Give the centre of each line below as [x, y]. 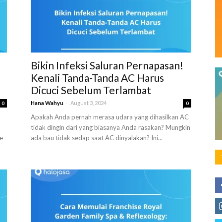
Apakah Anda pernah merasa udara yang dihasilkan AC [110, 117]
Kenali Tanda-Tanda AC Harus [97, 78]
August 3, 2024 [88, 103]
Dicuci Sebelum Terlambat [91, 90]
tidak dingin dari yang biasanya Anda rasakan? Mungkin [111, 127]
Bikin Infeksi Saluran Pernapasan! [107, 65]
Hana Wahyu [47, 103]
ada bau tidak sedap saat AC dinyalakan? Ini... [97, 138]
